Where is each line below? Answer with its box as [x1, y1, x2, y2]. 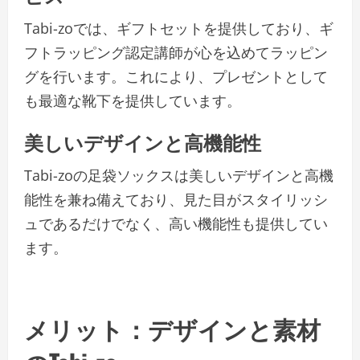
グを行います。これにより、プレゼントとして [24, 67, 328, 87]
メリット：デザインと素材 [24, 310, 321, 347]
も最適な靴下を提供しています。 [24, 91, 241, 111]
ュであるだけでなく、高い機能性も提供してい [24, 214, 328, 234]
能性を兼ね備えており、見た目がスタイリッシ [24, 190, 328, 210]
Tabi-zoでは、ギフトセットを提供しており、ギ [24, 18, 333, 39]
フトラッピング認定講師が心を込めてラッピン [24, 43, 328, 63]
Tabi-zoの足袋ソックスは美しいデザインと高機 [24, 166, 333, 186]
